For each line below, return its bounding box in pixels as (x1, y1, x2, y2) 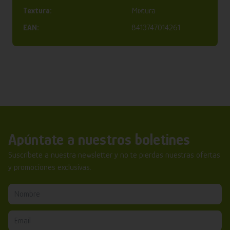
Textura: (23, 6, 52, 16)
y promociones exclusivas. (8, 163, 91, 172)
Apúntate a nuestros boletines (8, 131, 190, 149)
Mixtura (131, 6, 156, 16)
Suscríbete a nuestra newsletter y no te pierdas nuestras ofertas (8, 150, 220, 160)
